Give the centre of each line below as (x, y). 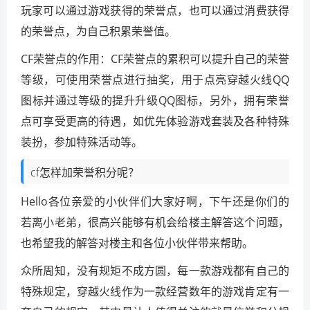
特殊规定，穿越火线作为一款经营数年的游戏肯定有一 (155, 291)
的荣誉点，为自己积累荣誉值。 (98, 31)
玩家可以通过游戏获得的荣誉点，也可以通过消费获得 (155, 10)
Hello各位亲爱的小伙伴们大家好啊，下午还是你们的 (155, 201)
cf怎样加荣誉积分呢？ (85, 172)
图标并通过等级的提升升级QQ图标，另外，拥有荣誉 (155, 100)
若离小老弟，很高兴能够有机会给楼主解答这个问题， (155, 222)
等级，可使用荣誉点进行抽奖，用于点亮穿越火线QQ (155, 80)
